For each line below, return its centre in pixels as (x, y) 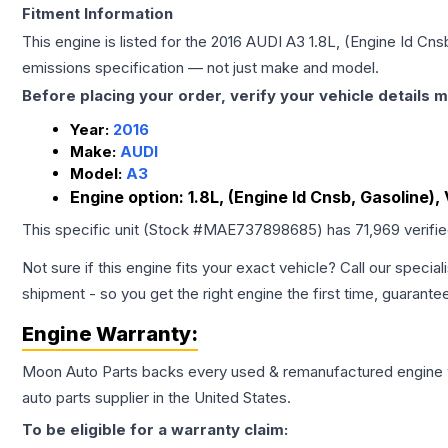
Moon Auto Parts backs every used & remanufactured (209, 371)
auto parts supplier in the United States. (156, 397)
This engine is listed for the (116, 41)
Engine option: (129, 197)
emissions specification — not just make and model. (200, 67)
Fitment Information (97, 13)
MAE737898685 (260, 229)
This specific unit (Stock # (112, 229)
